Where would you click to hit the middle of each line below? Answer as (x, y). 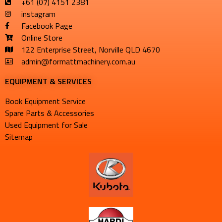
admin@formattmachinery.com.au (78, 61)
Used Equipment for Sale (46, 125)
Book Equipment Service (45, 101)
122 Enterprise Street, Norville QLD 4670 (90, 49)
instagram (38, 14)
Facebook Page (47, 26)
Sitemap (19, 137)
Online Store (42, 37)
